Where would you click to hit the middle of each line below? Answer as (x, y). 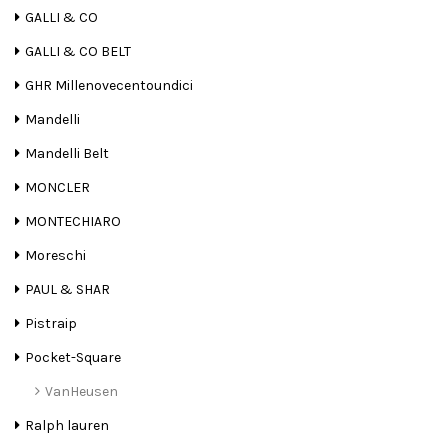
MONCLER (57, 188)
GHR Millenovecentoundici (109, 86)
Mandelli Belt (67, 154)
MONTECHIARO (73, 222)
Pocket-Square (73, 358)
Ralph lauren (67, 426)
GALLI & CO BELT (78, 52)
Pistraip (51, 324)
